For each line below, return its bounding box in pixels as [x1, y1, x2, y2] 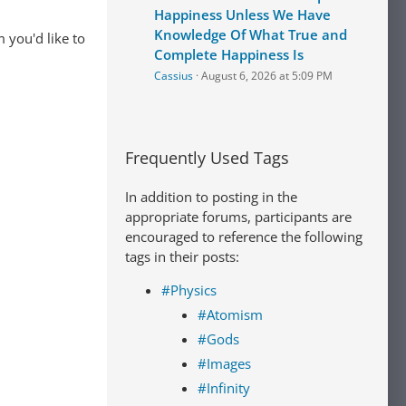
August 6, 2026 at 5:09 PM [201, 68, 333, 83]
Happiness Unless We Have [154, 5, 331, 24]
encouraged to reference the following [125, 227, 362, 246]
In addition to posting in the [125, 188, 297, 206]
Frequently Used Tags [125, 147, 289, 169]
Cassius [154, 68, 193, 83]
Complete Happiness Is [154, 45, 304, 63]
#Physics [161, 281, 217, 299]
